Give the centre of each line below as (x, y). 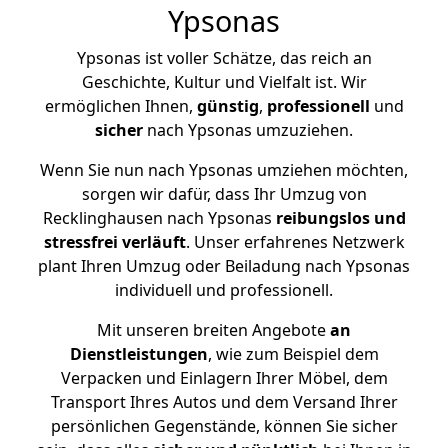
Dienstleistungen (138, 354)
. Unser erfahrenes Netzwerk (295, 242)
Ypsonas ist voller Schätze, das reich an (224, 58)
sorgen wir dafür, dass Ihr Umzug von (224, 194)
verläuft (153, 242)
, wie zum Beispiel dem (293, 354)
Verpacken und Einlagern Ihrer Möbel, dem (224, 378)
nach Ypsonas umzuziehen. (248, 130)
